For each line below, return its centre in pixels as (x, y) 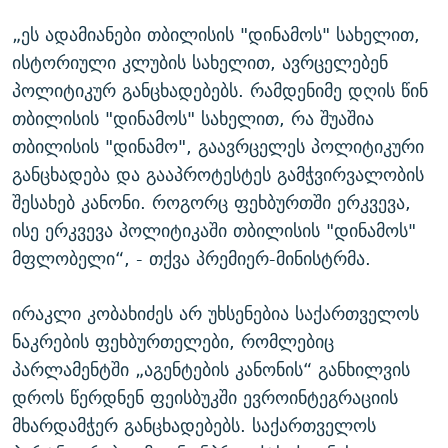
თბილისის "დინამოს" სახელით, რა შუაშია (193, 119)
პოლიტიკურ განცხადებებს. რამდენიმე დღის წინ (220, 91)
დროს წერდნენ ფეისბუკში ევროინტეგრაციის (205, 398)
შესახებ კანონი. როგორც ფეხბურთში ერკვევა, (211, 203)
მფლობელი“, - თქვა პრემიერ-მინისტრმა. (191, 259)
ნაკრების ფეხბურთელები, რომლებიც (173, 342)
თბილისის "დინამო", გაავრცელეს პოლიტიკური (218, 147)
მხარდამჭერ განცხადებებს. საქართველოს (194, 426)
